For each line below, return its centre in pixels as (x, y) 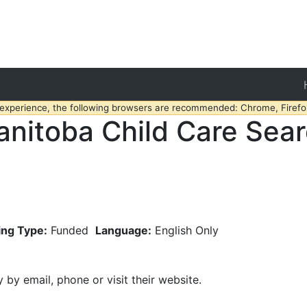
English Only (187, 230)
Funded (70, 230)
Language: (123, 230)
